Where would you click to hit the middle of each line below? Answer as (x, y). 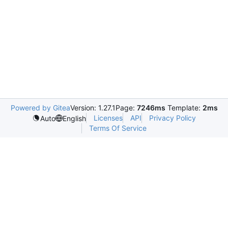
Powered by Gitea (40, 108)
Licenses (108, 118)
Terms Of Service (118, 128)
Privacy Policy (173, 118)
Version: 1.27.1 (93, 108)
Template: (184, 108)
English (74, 118)
